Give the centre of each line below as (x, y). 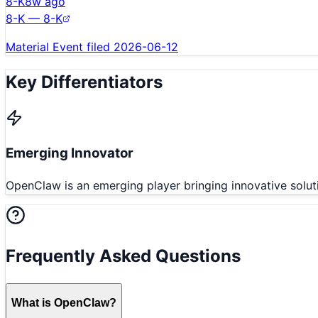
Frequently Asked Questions (123, 256)
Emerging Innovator (70, 153)
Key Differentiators (84, 82)
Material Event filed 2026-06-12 (92, 46)
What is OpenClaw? (64, 302)
